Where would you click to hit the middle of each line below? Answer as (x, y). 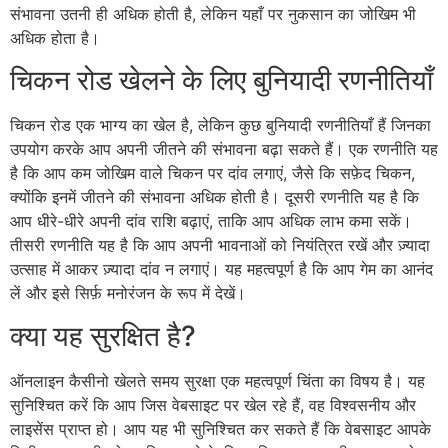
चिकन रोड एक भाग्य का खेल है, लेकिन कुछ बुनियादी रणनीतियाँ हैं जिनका (220, 125)
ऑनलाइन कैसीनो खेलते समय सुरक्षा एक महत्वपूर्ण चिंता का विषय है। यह (217, 380)
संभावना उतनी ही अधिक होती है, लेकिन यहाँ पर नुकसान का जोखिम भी (213, 13)
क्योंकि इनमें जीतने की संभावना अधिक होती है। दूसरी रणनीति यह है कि (214, 197)
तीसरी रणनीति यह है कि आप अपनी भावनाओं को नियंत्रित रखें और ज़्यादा (220, 245)
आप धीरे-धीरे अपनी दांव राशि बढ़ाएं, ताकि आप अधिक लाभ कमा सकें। (211, 221)
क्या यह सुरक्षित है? (103, 335)
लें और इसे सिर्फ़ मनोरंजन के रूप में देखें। (128, 293)
